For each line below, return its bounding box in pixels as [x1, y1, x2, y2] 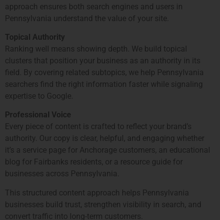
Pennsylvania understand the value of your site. [5, 13, 169, 23]
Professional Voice [5, 110, 71, 120]
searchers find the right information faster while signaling [5, 80, 203, 89]
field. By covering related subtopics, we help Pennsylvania [5, 68, 204, 78]
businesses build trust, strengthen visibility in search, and [5, 199, 201, 209]
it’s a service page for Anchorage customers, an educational [5, 145, 210, 155]
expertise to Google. [5, 91, 73, 101]
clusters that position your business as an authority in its [5, 56, 200, 66]
